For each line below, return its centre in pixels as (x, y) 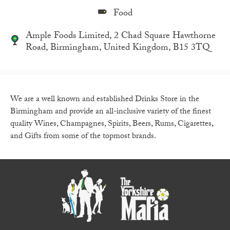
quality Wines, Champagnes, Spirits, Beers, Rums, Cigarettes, (112, 125)
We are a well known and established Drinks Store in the (105, 100)
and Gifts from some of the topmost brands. (83, 137)
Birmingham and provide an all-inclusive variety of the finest (111, 112)
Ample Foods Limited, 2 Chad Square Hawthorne (121, 36)
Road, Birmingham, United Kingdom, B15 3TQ (118, 48)
